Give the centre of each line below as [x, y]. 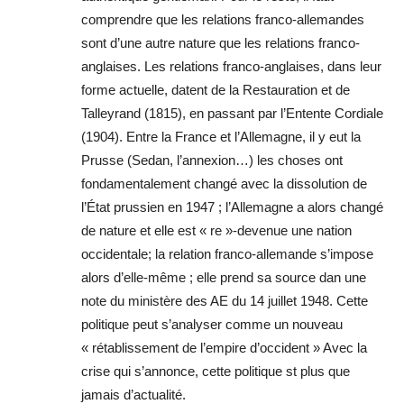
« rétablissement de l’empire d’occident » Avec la [224, 348]
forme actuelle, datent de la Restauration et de [216, 90]
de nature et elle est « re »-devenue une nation [216, 231]
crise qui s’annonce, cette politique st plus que [216, 372]
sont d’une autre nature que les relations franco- [220, 43]
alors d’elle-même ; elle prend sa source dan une [224, 278]
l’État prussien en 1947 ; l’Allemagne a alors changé [232, 207]
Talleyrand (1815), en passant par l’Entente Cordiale [232, 114]
